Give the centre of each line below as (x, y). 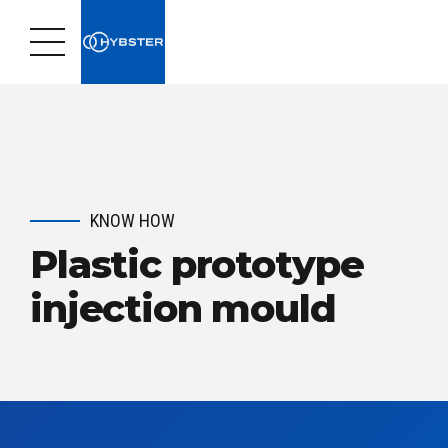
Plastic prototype (197, 264)
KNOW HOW (132, 220)
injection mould (183, 308)
